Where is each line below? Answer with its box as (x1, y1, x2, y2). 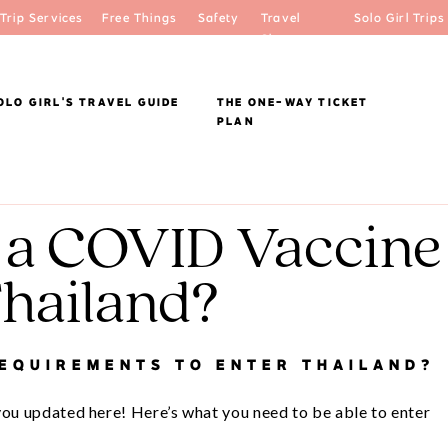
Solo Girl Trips (354, 10, 445, 25)
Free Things (102, 10, 178, 25)
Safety (198, 10, 240, 25)
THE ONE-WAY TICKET (217, 95, 369, 109)
